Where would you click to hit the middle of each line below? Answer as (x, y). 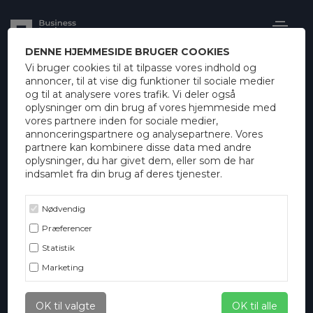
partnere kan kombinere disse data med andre (139, 147)
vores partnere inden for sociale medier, (122, 121)
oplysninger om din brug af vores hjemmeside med (151, 108)
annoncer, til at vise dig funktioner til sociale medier (150, 81)
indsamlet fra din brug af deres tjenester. (124, 174)
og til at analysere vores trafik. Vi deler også (131, 94)
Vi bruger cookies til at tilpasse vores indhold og (141, 68)
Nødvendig (64, 209)
